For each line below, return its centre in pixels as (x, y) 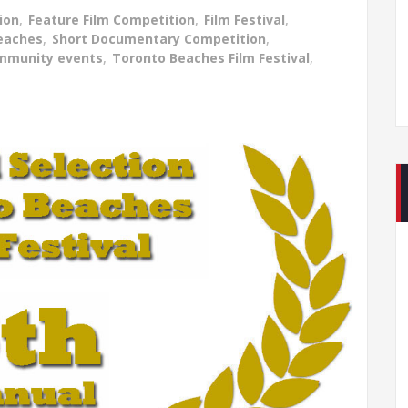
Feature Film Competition (112, 20)
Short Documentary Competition (159, 39)
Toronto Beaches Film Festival (211, 58)
